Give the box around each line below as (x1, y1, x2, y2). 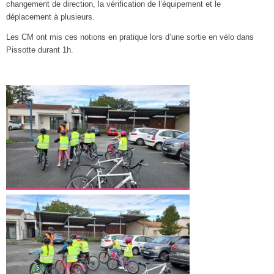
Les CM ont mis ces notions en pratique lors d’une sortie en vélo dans (6, 33, 254, 42)
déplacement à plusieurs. (6, 12, 95, 21)
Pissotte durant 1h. (6, 46, 73, 55)
